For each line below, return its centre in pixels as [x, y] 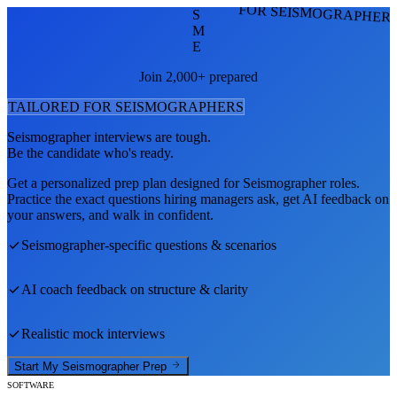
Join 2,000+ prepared [198, 76]
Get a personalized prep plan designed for [125, 183]
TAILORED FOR [62, 106]
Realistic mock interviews [93, 333]
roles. [343, 183]
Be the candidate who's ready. [90, 152]
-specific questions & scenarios [191, 245]
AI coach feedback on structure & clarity [135, 289]
